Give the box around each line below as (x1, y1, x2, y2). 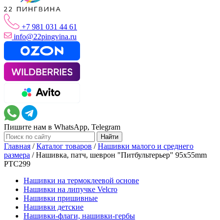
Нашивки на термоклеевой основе (24, 176, 139, 185)
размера (4, 150, 30, 159)
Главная (4, 141, 30, 150)
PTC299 (4, 159, 30, 168)
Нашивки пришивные (24, 193, 98, 202)
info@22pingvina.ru (14, 32, 77, 41)
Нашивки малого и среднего (98, 141, 193, 150)
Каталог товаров (36, 141, 92, 150)
